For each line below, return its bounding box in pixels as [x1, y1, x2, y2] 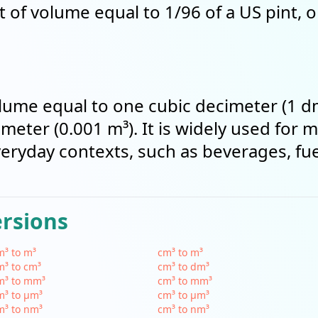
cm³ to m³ [158, 246, 204, 259]
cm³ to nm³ [158, 302, 210, 316]
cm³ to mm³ [158, 274, 213, 287]
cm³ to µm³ [158, 288, 210, 302]
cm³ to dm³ [158, 260, 210, 273]
